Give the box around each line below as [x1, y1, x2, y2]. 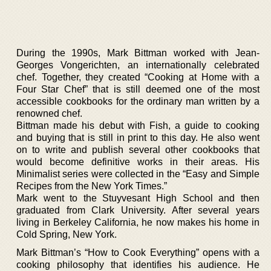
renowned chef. [16, 108, 82, 119]
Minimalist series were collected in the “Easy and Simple [16, 168, 260, 179]
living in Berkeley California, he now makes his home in [16, 217, 260, 227]
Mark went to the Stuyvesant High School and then [16, 192, 260, 203]
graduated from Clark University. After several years [16, 204, 260, 215]
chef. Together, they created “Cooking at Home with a [16, 71, 260, 82]
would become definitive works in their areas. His [16, 156, 260, 167]
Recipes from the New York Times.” [16, 180, 167, 191]
